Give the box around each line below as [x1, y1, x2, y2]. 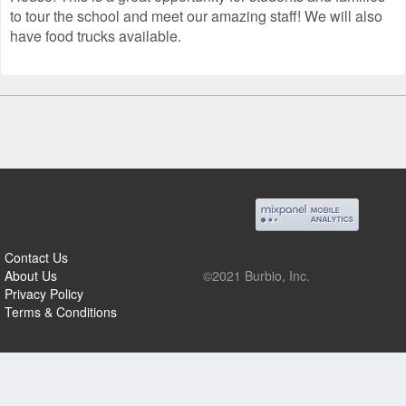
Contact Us [5, 247, 68, 266]
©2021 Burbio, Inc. [203, 266, 310, 285]
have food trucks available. [10, 25, 181, 47]
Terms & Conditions [5, 302, 117, 321]
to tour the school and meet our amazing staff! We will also [10, 5, 382, 27]
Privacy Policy [5, 284, 83, 303]
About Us [5, 266, 57, 285]
